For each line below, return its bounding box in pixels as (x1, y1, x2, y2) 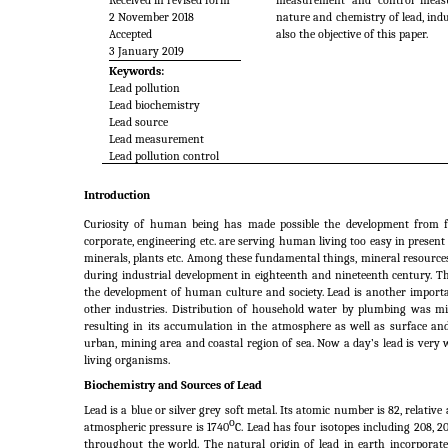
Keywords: (109, 63, 165, 78)
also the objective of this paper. (276, 27, 429, 42)
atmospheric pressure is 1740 (84, 420, 230, 435)
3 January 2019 (109, 44, 185, 59)
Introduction (84, 188, 150, 203)
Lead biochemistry (109, 97, 201, 112)
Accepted (109, 27, 153, 42)
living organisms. (84, 353, 170, 368)
